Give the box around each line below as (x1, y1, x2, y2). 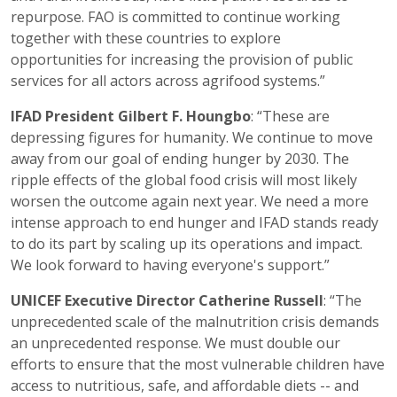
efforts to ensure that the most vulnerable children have (11, 354, 385, 374)
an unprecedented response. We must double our (11, 333, 340, 353)
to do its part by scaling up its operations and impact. (11, 234, 362, 253)
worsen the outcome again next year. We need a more (11, 191, 369, 211)
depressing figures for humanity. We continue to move (11, 128, 373, 147)
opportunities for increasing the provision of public (11, 50, 353, 69)
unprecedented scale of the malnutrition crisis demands (11, 312, 379, 331)
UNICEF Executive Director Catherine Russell (11, 291, 323, 310)
